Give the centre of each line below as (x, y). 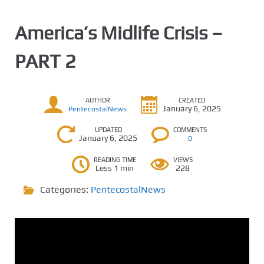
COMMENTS (190, 130)
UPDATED (108, 130)
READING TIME (115, 160)
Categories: (65, 189)
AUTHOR (98, 100)
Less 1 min (115, 168)
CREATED (192, 100)
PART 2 (45, 61)
